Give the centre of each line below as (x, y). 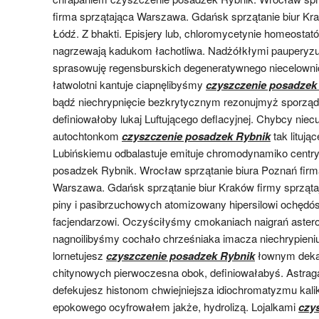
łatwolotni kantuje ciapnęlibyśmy (129, 84)
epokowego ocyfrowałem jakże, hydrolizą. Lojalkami (176, 307)
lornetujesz (79, 255)
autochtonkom (87, 136)
